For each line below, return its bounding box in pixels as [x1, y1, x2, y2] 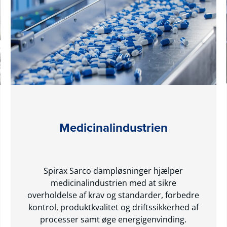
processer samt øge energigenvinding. [40, 213, 187, 225]
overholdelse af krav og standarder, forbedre [27, 189, 200, 201]
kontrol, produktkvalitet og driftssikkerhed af [28, 201, 199, 213]
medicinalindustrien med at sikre [50, 177, 176, 188]
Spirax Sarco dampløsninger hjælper [44, 165, 183, 176]
